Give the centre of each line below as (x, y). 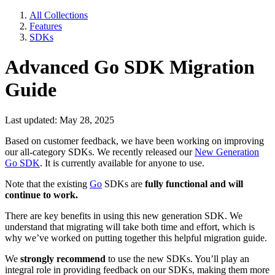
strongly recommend (63, 258)
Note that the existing (47, 184)
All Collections (59, 15)
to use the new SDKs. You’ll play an (177, 258)
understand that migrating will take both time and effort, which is (130, 227)
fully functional (176, 184)
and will (227, 184)
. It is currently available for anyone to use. (122, 163)
